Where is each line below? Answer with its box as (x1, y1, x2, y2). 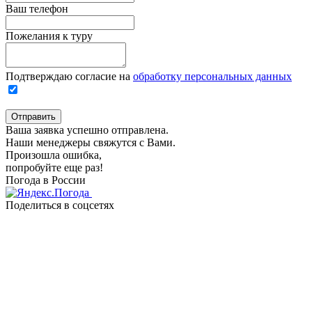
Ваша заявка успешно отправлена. (6, 123, 169, 136)
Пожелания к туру (6, 29, 93, 42)
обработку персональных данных (133, 70, 292, 82)
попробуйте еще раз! (6, 161, 103, 173)
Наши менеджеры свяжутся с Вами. (6, 136, 175, 148)
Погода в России (6, 173, 86, 186)
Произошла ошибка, (6, 148, 102, 161)
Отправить (11, 111, 56, 122)
